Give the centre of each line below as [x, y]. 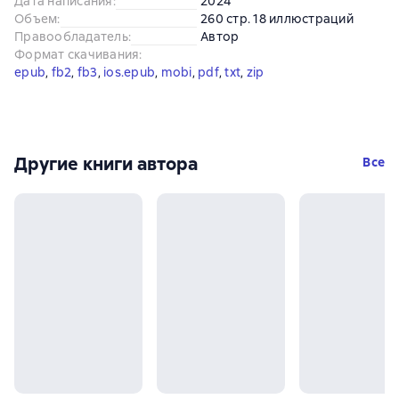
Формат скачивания [77, 54]
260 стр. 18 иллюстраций [277, 18]
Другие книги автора [106, 163]
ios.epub [129, 72]
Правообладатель [71, 36]
